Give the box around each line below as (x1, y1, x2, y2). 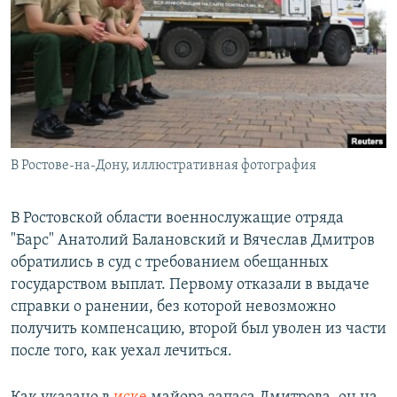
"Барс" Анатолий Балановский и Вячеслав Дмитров (11, 232, 375, 250)
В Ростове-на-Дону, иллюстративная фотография (11, 159, 316, 174)
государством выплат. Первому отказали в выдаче (11, 276, 370, 294)
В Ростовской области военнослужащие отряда (11, 210, 344, 228)
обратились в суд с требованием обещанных (11, 254, 329, 272)
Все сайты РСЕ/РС (30, 207, 154, 225)
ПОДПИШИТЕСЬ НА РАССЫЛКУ (16, 40, 227, 57)
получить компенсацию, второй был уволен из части (11, 321, 386, 339)
